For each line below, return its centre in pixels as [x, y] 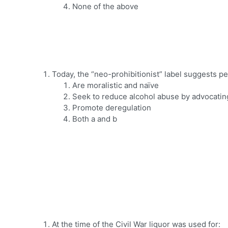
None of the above [105, 7]
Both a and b [95, 119]
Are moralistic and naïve [116, 85]
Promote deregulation [112, 108]
